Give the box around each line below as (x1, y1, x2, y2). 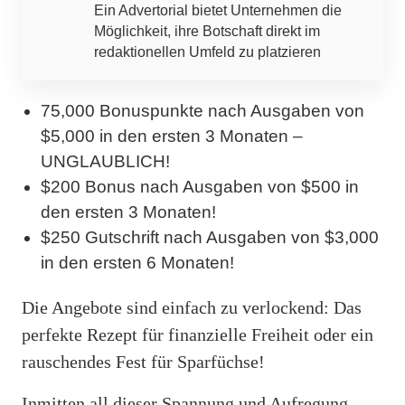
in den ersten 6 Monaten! (41, 252, 234, 272)
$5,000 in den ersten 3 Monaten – (41, 126, 303, 146)
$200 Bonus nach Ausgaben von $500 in (41, 176, 359, 196)
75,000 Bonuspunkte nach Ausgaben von (41, 100, 364, 120)
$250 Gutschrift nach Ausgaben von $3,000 (41, 227, 379, 247)
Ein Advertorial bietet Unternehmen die (94, 2, 342, 18)
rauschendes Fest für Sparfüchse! (22, 351, 265, 372)
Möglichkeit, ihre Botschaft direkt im (94, 23, 320, 39)
